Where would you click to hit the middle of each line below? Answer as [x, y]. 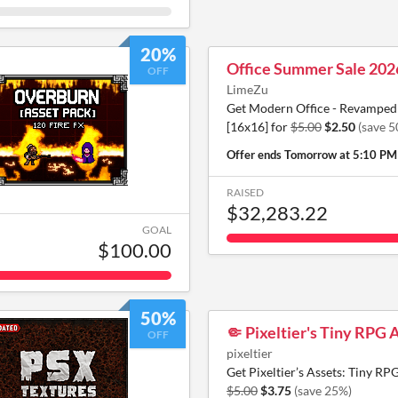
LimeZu [247, 89]
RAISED [245, 192]
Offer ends [255, 155]
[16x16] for [259, 127]
